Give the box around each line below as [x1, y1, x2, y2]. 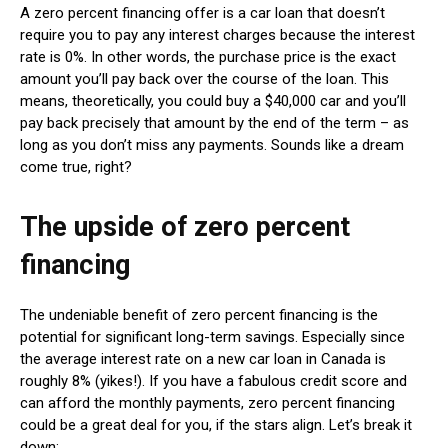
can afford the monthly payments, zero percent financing [20, 393, 395, 412]
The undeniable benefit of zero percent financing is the [20, 305, 378, 324]
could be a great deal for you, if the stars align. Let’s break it [20, 415, 412, 434]
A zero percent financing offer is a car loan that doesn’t [20, 3, 385, 22]
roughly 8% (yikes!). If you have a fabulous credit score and [20, 371, 407, 390]
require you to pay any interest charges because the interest [20, 25, 415, 44]
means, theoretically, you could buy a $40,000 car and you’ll [20, 91, 406, 110]
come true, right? [20, 157, 132, 176]
